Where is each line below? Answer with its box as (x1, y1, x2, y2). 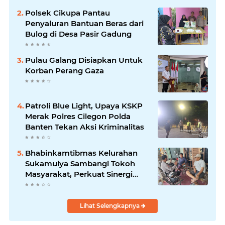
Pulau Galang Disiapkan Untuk (25, 55, 143, 65)
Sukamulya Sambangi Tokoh (25, 159, 135, 169)
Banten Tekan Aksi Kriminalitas (25, 122, 144, 132)
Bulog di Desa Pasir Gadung (25, 29, 132, 39)
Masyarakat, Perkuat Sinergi (25, 169, 133, 179)
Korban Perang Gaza (25, 66, 104, 76)
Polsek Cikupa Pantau (25, 8, 110, 18)
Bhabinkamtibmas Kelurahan (25, 148, 138, 158)
